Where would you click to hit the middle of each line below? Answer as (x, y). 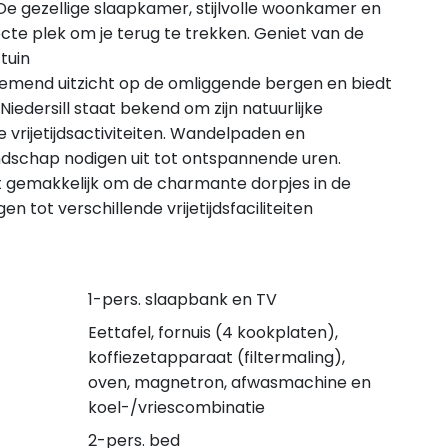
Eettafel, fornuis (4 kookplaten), (212, 332)
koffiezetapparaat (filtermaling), (216, 357)
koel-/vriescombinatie (176, 407)
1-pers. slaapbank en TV (182, 299)
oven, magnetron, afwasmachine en (229, 382)
